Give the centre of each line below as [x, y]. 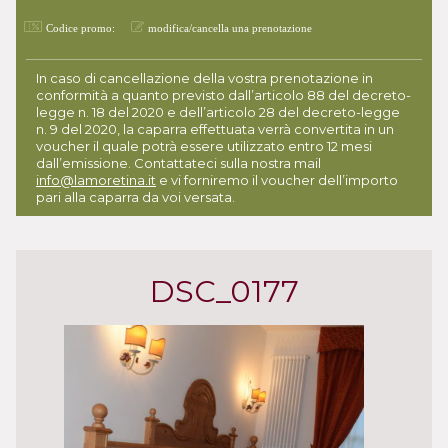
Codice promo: [80, 28]
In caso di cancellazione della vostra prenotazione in [204, 78]
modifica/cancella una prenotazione [230, 28]
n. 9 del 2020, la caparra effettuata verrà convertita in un [215, 129]
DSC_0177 [224, 291]
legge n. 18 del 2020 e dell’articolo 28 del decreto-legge [218, 112]
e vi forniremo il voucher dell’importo [277, 180]
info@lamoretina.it [96, 180]
